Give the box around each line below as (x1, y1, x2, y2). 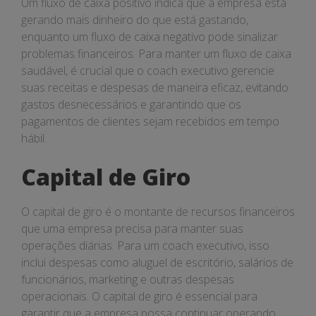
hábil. (21, 130, 47, 146)
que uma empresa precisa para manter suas (21, 221, 243, 236)
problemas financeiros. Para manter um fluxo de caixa (21, 46, 291, 61)
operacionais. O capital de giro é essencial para (21, 288, 257, 304)
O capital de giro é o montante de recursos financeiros (21, 204, 295, 219)
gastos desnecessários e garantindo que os (21, 97, 241, 112)
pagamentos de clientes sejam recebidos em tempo (21, 114, 279, 129)
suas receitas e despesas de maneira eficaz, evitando (21, 80, 288, 95)
